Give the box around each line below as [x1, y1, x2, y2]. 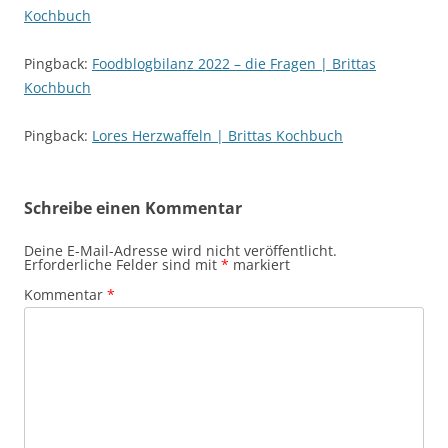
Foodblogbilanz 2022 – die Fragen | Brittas [92, 53, 376, 73]
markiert [229, 254, 290, 274]
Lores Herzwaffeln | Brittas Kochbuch [92, 125, 343, 145]
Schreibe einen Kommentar [24, 196, 242, 219]
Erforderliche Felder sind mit [24, 254, 221, 274]
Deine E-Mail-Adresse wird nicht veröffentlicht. [24, 240, 337, 260]
